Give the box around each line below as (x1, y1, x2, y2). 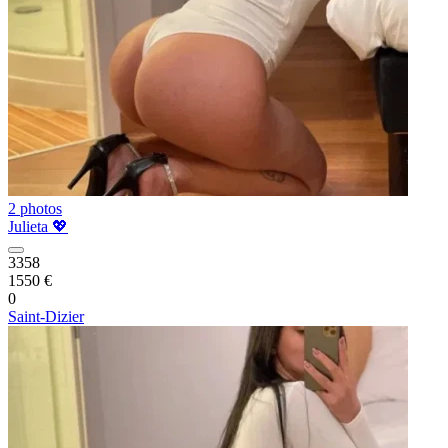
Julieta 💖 (8, 218, 68, 235)
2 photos (8, 200, 62, 217)
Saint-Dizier (8, 308, 84, 325)
